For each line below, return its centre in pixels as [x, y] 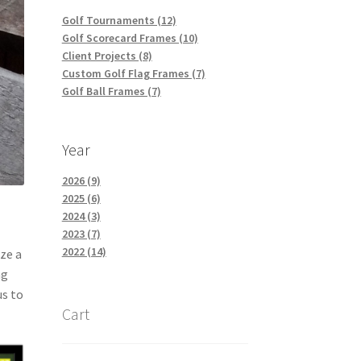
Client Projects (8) [107, 56]
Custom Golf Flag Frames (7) [133, 74]
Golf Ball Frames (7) [111, 91]
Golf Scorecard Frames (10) [130, 38]
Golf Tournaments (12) [119, 21]
